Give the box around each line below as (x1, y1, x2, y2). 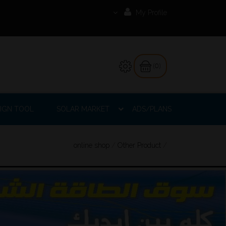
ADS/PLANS (132, 104, 172, 113)
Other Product (118, 141, 161, 149)
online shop (74, 141, 109, 149)
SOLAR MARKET (56, 104, 109, 113)
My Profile (134, 9, 167, 17)
